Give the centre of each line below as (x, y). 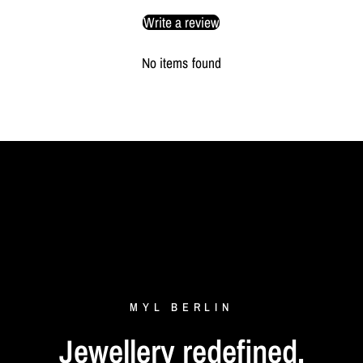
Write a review (181, 23)
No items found (181, 62)
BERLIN (202, 306)
